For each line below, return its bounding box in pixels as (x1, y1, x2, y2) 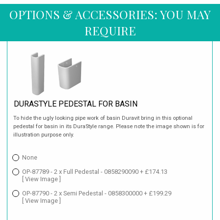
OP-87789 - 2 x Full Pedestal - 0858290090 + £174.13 (22, 168, 167, 176)
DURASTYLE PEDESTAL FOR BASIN (14, 99, 138, 109)
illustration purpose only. (13, 132, 75, 138)
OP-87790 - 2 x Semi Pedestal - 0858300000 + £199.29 (22, 190, 171, 197)
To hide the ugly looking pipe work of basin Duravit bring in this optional (13, 115, 193, 122)
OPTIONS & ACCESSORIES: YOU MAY (9, 6, 211, 23)
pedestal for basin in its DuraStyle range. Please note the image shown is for (13, 123, 205, 130)
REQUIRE (84, 23, 136, 39)
